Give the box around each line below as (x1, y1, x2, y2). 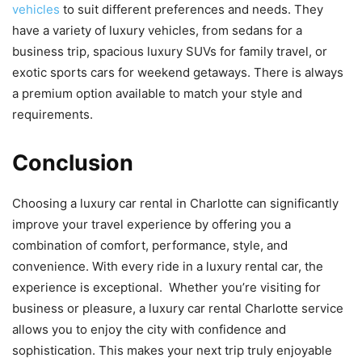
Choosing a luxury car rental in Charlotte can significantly (12, 195, 339, 211)
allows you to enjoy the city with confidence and (12, 321, 286, 337)
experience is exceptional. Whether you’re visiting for (12, 279, 321, 295)
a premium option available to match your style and (12, 85, 302, 101)
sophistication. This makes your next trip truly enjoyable (12, 342, 332, 358)
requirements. (12, 106, 93, 122)
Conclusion (12, 149, 133, 176)
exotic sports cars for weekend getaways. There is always (12, 64, 343, 80)
